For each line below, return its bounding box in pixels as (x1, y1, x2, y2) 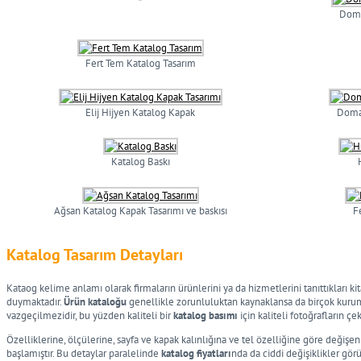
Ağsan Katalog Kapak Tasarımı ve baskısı (53, 204, 227, 218)
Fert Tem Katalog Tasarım (85, 56, 196, 70)
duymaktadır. (6, 295, 64, 309)
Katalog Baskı (110, 155, 170, 168)
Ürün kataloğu (64, 295, 127, 309)
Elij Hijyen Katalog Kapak (85, 106, 195, 119)
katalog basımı (173, 309, 238, 322)
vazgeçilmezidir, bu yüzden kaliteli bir (6, 309, 173, 322)
